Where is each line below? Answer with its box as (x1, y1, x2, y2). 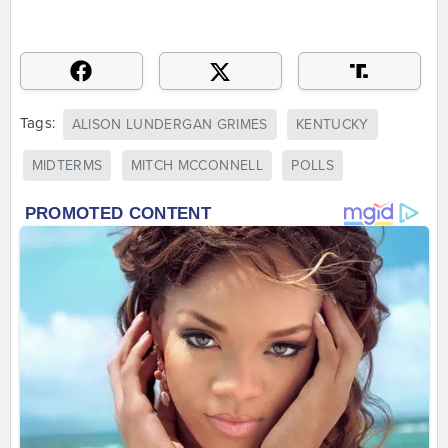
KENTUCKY (296, 115, 369, 133)
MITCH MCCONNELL (130, 157, 263, 175)
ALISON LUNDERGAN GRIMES (71, 115, 268, 133)
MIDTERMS (31, 157, 103, 175)
